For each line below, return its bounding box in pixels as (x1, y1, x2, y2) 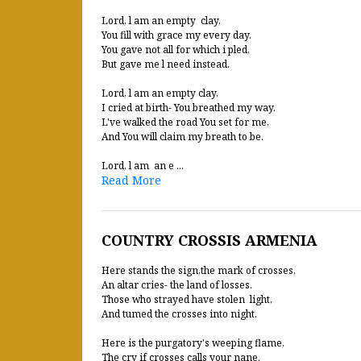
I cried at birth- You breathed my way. (102, 101, 276, 114)
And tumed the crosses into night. (102, 307, 257, 321)
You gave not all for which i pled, (102, 43, 250, 56)
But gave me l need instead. (102, 57, 230, 71)
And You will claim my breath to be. (102, 130, 263, 143)
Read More (102, 172, 161, 188)
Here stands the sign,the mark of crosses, (102, 263, 296, 277)
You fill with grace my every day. (102, 28, 251, 42)
